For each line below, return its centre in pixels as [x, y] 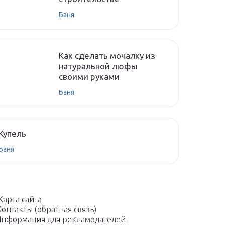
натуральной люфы [98, 66]
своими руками [89, 77]
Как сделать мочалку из [107, 55]
